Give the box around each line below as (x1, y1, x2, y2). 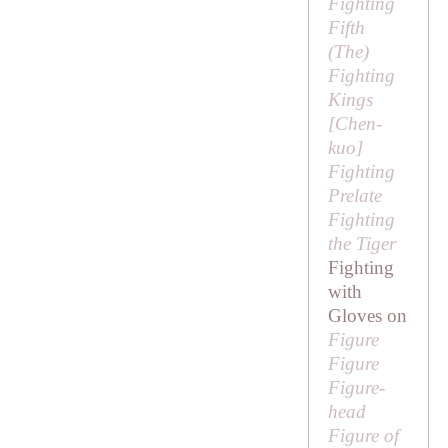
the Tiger (327, 233, 396, 255)
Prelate (327, 185, 382, 207)
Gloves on (327, 305, 407, 327)
